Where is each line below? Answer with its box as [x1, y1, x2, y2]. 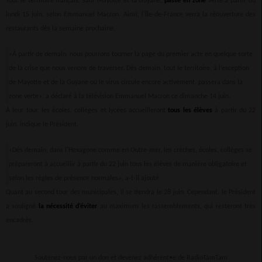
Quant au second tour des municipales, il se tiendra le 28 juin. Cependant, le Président [6, 188, 256, 196]
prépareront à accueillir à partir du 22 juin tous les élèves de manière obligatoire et [9, 160, 247, 168]
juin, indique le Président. [6, 120, 78, 128]
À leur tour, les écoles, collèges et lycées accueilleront [6, 106, 166, 114]
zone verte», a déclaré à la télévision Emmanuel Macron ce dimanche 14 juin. [9, 92, 230, 100]
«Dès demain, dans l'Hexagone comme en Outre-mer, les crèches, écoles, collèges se [9, 146, 252, 154]
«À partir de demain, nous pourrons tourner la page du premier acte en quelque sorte [9, 50, 253, 58]
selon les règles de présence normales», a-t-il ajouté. [9, 174, 161, 182]
